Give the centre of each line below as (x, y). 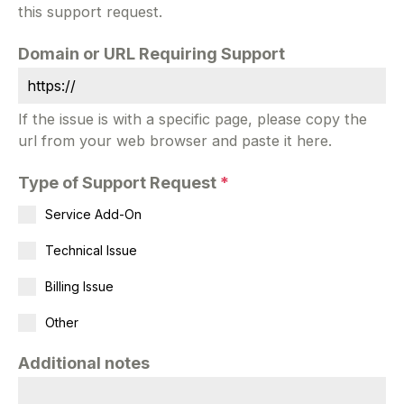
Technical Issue (91, 250)
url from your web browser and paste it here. (175, 140)
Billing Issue (79, 286)
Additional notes (84, 363)
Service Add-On (93, 214)
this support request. (90, 11)
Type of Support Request (119, 182)
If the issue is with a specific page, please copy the (193, 119)
